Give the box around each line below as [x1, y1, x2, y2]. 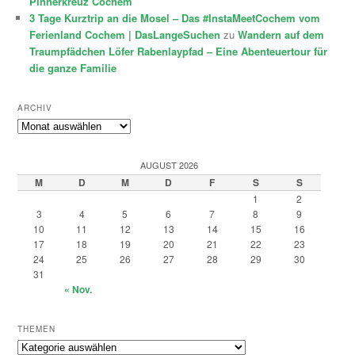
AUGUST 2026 [140, 158, 199, 172]
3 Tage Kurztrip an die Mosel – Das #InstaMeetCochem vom [29, 10, 321, 26]
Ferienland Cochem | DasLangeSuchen [29, 27, 221, 43]
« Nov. [64, 282, 93, 297]
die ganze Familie [29, 60, 117, 76]
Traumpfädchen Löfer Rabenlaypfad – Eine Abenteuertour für [29, 44, 328, 59]
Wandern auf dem [238, 27, 325, 43]
